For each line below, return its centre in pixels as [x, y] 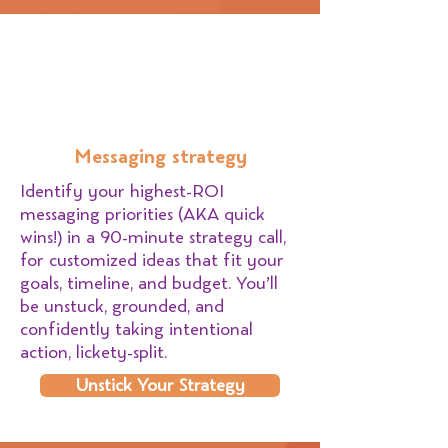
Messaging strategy [160, 157]
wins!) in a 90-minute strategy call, [153, 237]
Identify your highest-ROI [122, 191]
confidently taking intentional [136, 329]
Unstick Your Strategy [160, 385]
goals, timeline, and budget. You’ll [149, 283]
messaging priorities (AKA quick [142, 214]
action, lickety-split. [93, 352]
